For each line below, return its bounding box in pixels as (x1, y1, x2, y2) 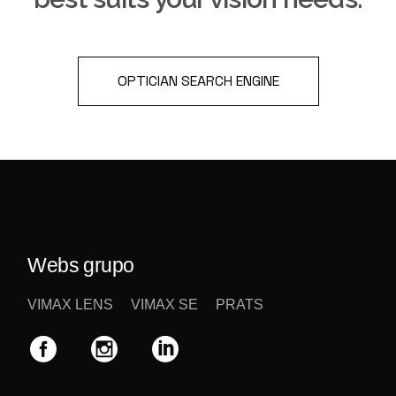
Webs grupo (27, 254, 134, 278)
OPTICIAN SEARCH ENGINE (117, 72, 279, 91)
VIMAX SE (131, 297, 199, 313)
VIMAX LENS (27, 297, 114, 313)
